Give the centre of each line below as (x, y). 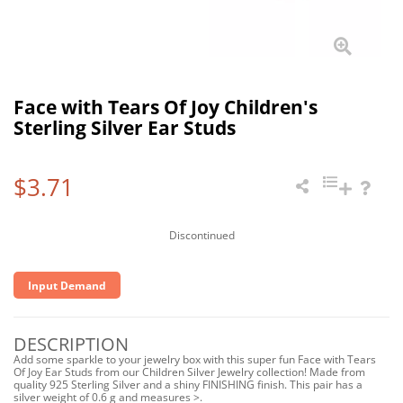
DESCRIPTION (71, 344)
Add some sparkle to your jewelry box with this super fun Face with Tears (195, 359)
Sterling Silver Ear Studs (125, 128)
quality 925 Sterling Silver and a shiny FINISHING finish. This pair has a (188, 385)
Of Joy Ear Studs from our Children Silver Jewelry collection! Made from (189, 372)
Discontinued (201, 235)
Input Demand (67, 285)
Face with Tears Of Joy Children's (166, 107)
